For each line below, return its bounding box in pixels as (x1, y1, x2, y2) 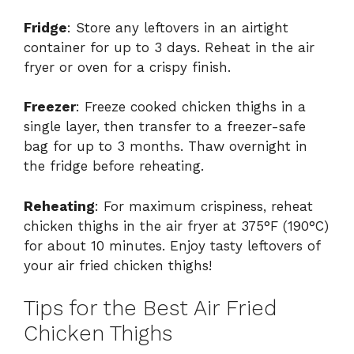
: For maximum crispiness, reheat (95, 198, 313, 214)
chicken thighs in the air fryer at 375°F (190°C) (24, 217, 329, 234)
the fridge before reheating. (24, 158, 204, 175)
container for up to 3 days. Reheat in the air (24, 39, 314, 55)
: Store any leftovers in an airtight (67, 19, 288, 36)
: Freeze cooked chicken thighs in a (76, 99, 306, 115)
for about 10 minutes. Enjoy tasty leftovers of (24, 237, 320, 254)
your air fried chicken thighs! (24, 257, 212, 273)
